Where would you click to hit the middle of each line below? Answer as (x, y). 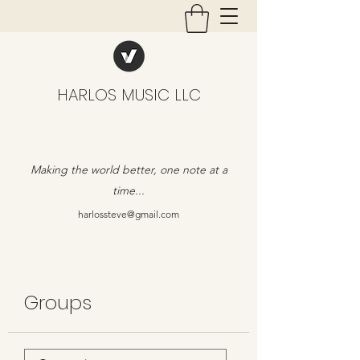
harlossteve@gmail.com (129, 214)
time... (129, 190)
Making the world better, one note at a (129, 169)
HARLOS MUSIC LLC (129, 94)
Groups (58, 302)
